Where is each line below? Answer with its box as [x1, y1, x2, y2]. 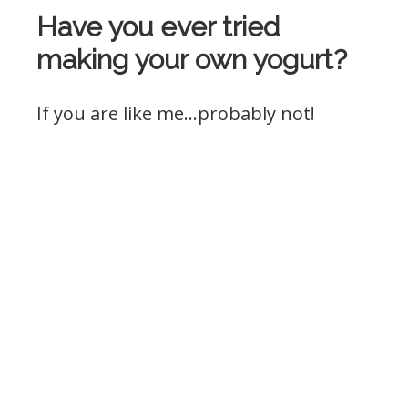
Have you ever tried [36, 10, 280, 43]
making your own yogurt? [36, 43, 347, 76]
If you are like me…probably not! [36, 100, 315, 126]
